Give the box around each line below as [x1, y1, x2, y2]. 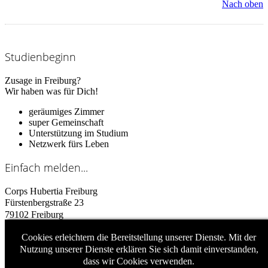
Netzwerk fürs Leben [29, 139, 109, 150]
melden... [41, 160, 88, 175]
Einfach [5, 160, 41, 175]
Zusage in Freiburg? [5, 75, 81, 86]
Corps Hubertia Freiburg [5, 186, 98, 197]
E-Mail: [5, 243, 36, 254]
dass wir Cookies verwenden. [83, 256, 194, 266]
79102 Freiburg [5, 209, 63, 220]
